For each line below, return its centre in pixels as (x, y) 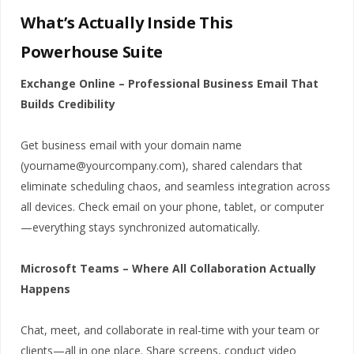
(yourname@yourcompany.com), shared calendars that (162, 165)
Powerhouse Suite (92, 51)
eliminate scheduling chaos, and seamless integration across (175, 186)
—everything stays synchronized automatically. (140, 227)
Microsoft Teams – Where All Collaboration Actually (168, 268)
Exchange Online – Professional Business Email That (169, 83)
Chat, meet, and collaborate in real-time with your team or (170, 330)
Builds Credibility (68, 104)
